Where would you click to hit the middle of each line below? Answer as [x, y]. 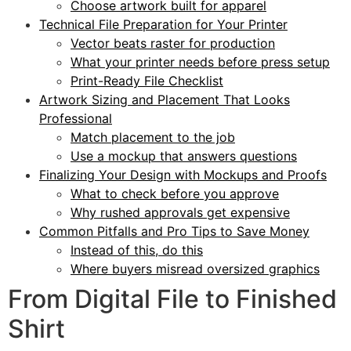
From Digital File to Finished [172, 299]
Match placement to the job [153, 138]
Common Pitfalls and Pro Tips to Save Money [174, 232]
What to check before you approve [175, 194]
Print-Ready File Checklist [147, 81]
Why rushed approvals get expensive [180, 213]
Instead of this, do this [137, 250]
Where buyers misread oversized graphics [195, 269]
